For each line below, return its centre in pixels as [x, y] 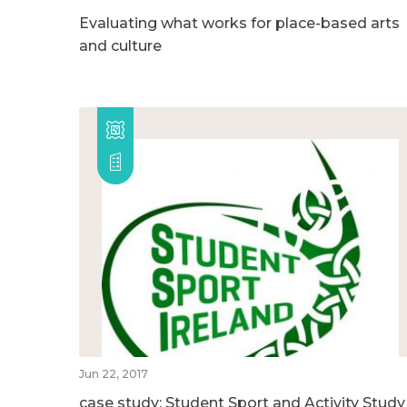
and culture [120, 45]
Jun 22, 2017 [114, 373]
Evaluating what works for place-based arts [239, 23]
